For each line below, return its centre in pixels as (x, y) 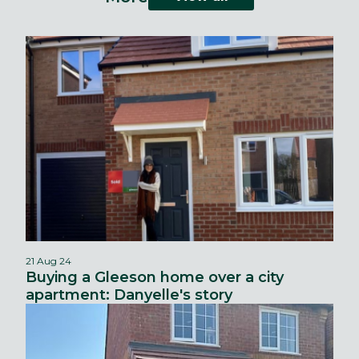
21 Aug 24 (48, 261)
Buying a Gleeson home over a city (155, 278)
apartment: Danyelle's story (129, 295)
